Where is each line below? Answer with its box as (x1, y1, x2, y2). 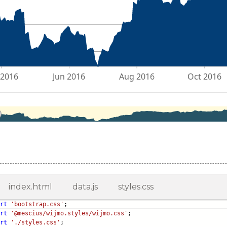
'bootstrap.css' (11, 201, 64, 208)
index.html (9, 182, 52, 192)
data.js (72, 182, 98, 192)
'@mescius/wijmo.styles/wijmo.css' (11, 210, 128, 217)
